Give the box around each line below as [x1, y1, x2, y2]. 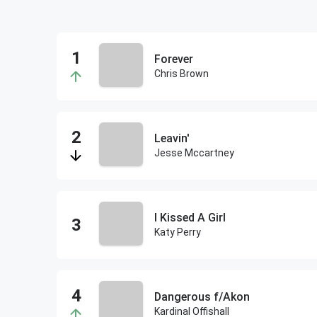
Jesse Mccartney [154, 147, 234, 158]
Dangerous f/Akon [154, 290, 250, 304]
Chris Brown [154, 68, 209, 79]
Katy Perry [154, 226, 201, 238]
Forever [154, 52, 193, 66]
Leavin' [154, 132, 190, 145]
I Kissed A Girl [154, 211, 226, 224]
